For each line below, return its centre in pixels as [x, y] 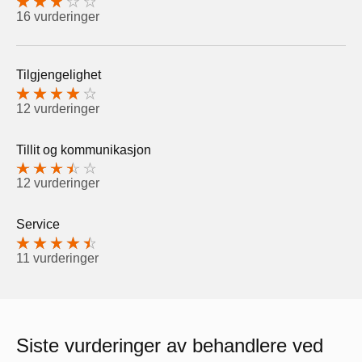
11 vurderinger [57, 259]
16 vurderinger [58, 16]
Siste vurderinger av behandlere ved [170, 346]
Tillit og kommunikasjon [84, 149]
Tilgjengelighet [59, 74]
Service [38, 225]
